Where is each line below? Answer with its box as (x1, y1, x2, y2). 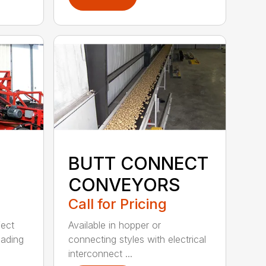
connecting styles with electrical (68, 233, 207, 245)
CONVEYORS (68, 173, 181, 195)
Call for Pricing (68, 195, 167, 213)
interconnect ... (68, 247, 133, 259)
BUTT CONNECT (68, 152, 209, 174)
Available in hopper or (68, 218, 161, 231)
